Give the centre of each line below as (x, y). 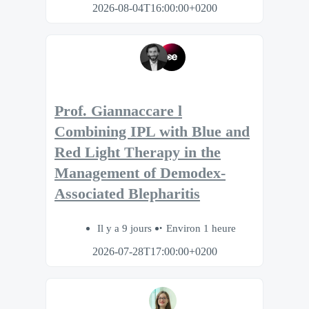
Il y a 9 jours (126, 228)
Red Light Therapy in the (138, 152)
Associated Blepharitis (127, 193)
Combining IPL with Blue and (152, 131)
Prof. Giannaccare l (118, 111)
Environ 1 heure (201, 228)
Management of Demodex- (140, 173)
